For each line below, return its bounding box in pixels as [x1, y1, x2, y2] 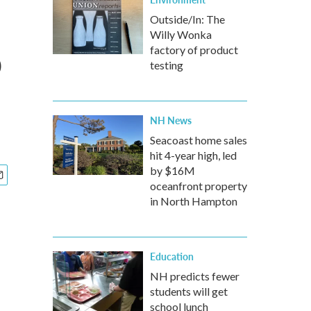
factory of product [150, 43, 238, 56]
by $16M [150, 164, 195, 177]
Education [150, 249, 194, 263]
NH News [150, 113, 192, 127]
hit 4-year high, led [150, 149, 237, 162]
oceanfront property [150, 179, 247, 192]
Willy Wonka [150, 28, 212, 41]
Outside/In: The [150, 12, 225, 26]
